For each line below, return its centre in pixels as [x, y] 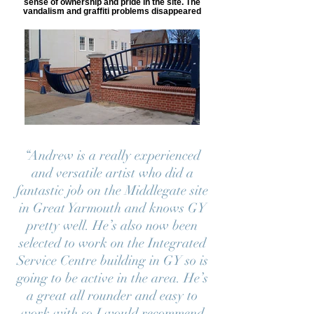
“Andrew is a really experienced [112, 156]
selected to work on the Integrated [112, 243]
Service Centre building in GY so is [112, 261]
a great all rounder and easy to [112, 296]
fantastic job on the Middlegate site [112, 191]
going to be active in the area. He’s [112, 278]
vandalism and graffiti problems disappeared [112, 11]
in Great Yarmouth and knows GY [112, 208]
